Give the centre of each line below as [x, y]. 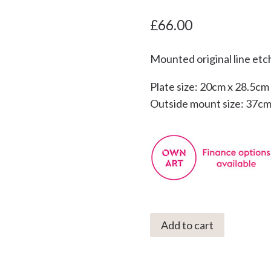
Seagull [166, 237]
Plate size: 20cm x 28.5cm [209, 86]
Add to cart [187, 225]
